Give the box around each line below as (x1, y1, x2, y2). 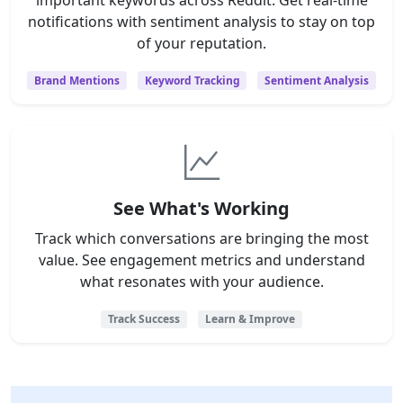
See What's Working (113, 195, 290, 220)
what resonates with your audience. (79, 271, 324, 291)
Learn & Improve (204, 310, 295, 327)
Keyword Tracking (144, 72, 240, 88)
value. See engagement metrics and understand (38, 249, 365, 270)
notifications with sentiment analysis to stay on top (28, 11, 375, 31)
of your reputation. (137, 32, 266, 53)
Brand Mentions (33, 72, 120, 88)
